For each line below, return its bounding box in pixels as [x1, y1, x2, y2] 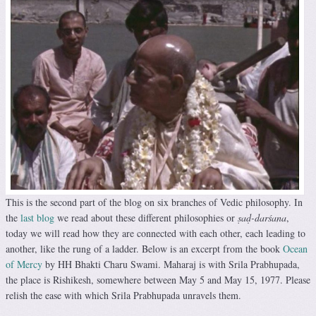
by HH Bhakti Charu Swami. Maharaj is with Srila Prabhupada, [42, 257, 300, 271]
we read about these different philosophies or [54, 210, 235, 224]
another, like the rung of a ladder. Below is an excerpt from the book [6, 241, 280, 255]
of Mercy [6, 257, 42, 271]
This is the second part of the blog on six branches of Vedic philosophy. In [6, 195, 303, 209]
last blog [20, 210, 54, 224]
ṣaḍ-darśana [238, 210, 286, 224]
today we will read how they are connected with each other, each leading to [6, 226, 305, 240]
